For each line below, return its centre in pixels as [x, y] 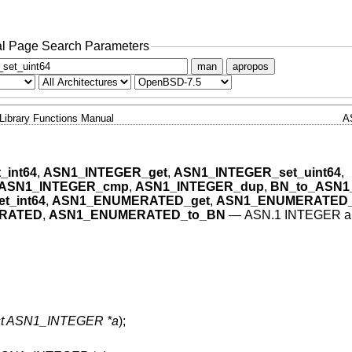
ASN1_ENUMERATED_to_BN [137, 215]
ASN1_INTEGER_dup [199, 187]
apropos [250, 66]
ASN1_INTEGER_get [105, 173]
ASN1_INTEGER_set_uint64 [257, 173]
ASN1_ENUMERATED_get [130, 201]
